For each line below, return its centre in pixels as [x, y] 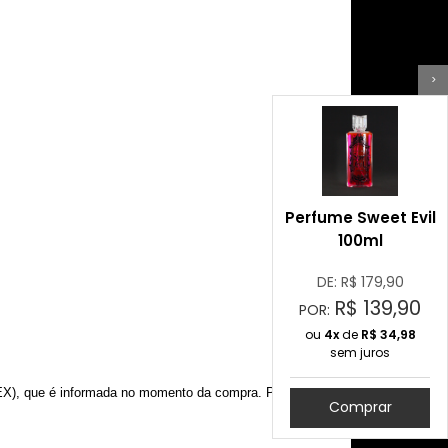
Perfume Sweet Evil [360, 217]
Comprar [360, 407]
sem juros [360, 352]
